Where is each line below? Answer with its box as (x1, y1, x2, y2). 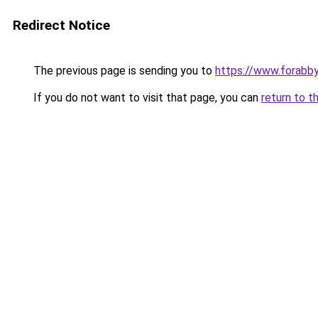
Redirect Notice (13, 17, 110, 33)
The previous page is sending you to (31, 64, 215, 77)
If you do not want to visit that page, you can (31, 91, 261, 104)
